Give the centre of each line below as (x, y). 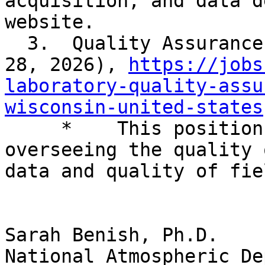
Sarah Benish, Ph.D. (112, 235)
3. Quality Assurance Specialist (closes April (16, 43)
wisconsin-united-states (134, 107)
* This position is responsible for (33, 129)
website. (50, 22)
